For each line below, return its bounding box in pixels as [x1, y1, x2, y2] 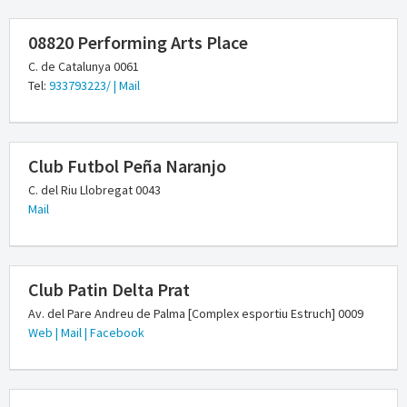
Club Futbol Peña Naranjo [28, 154, 226, 178]
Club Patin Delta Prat [28, 278, 190, 302]
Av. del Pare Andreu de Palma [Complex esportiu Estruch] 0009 [28, 305, 363, 323]
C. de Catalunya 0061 [28, 58, 139, 75]
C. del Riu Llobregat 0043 [28, 182, 161, 199]
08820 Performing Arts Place [28, 31, 248, 55]
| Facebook [84, 324, 144, 342]
